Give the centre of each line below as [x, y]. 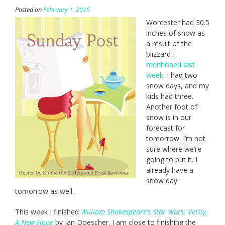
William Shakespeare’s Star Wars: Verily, [144, 212]
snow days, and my [178, 86]
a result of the [169, 44]
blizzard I [160, 54]
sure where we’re [174, 149]
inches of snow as [176, 33]
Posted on [29, 10]
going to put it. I [172, 160]
